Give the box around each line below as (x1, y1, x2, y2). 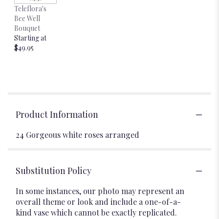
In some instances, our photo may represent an (16, 186, 184, 197)
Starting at (14, 33, 46, 43)
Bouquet (14, 23, 40, 33)
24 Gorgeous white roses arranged (16, 130, 139, 140)
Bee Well (14, 14, 40, 23)
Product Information (16, 109, 98, 121)
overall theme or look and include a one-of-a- (16, 197, 181, 207)
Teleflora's (14, 4, 46, 14)
